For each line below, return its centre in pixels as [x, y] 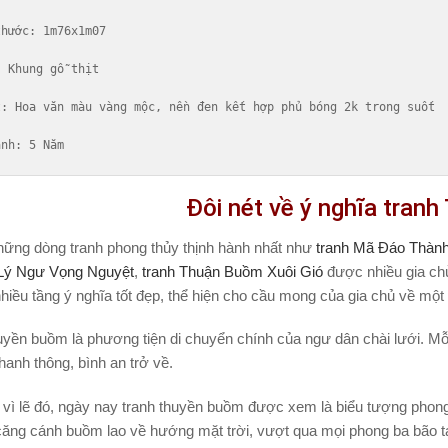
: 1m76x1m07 [67, 31]
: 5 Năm [39, 145]
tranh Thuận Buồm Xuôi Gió [232, 271]
